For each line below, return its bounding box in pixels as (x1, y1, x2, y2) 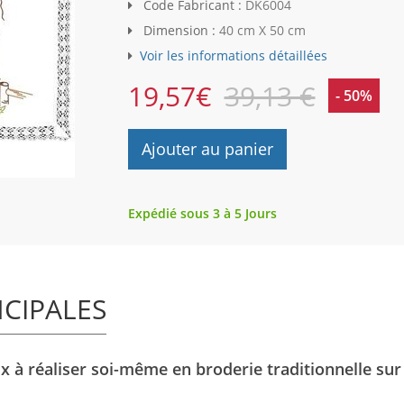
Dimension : (139, 22, 219, 40)
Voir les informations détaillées (139, 47, 327, 65)
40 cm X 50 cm (218, 22, 306, 40)
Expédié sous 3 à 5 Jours (127, 205, 277, 223)
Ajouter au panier (141, 138, 273, 161)
